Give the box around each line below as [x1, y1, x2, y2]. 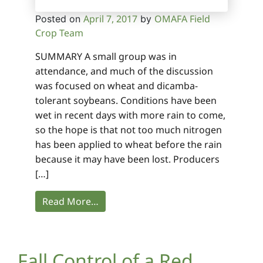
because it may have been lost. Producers [35, 152, 220, 166]
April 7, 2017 [83, 12, 137, 25]
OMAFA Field [154, 12, 210, 25]
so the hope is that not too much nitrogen [35, 123, 222, 136]
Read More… [42, 194, 99, 208]
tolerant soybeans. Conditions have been [35, 93, 217, 107]
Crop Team [35, 26, 83, 39]
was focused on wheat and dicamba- [35, 79, 198, 92]
